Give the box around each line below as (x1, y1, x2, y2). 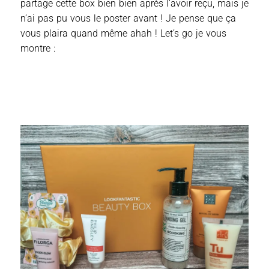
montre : (20, 42, 55, 54)
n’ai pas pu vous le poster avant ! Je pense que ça (20, 12, 236, 24)
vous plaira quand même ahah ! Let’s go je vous (20, 27, 226, 39)
